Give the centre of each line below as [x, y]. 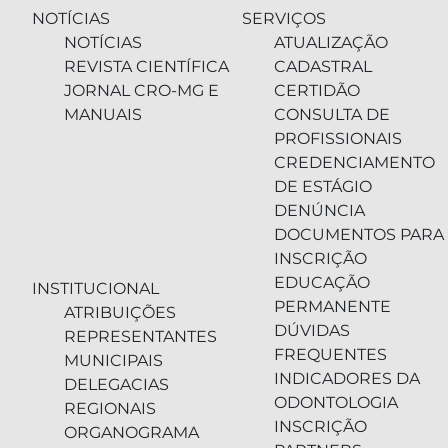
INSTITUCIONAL [95, 288]
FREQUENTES [330, 354]
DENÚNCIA [319, 210]
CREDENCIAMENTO [354, 162]
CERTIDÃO [317, 90]
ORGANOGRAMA [131, 432]
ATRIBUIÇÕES [120, 312]
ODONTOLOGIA [336, 402]
